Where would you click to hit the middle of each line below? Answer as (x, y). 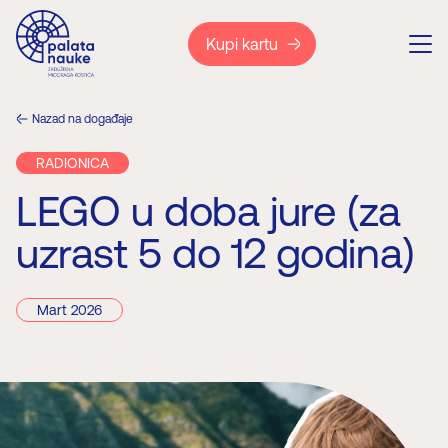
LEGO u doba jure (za (208, 211)
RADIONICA (72, 163)
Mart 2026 (69, 310)
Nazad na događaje (82, 119)
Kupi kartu (241, 43)
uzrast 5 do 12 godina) (215, 253)
